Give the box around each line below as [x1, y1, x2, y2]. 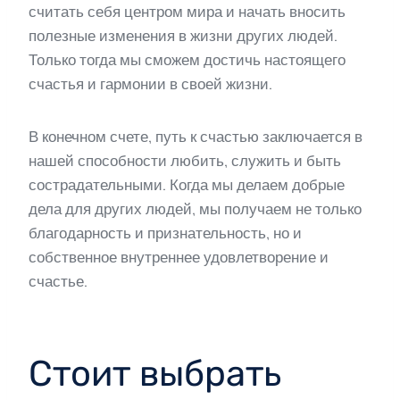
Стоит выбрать [29, 353, 281, 396]
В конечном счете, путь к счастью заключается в [29, 128, 362, 146]
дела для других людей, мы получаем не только [29, 200, 362, 219]
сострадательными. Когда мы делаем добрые [29, 176, 345, 195]
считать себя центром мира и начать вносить [29, 3, 346, 21]
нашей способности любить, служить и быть [29, 152, 341, 171]
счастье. [29, 272, 87, 291]
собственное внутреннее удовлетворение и [29, 248, 329, 267]
